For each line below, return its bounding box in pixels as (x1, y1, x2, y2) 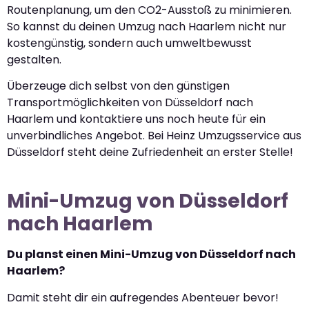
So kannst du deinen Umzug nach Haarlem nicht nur (7, 18, 286, 34)
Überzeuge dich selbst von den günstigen (7, 78, 230, 94)
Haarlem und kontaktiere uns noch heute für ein (7, 111, 266, 128)
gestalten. (7, 51, 61, 68)
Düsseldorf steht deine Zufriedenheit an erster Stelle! (7, 144, 293, 161)
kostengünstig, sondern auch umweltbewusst (7, 34, 252, 51)
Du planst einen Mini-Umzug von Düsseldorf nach (7, 246, 296, 263)
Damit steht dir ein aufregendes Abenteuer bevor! (7, 289, 279, 306)
